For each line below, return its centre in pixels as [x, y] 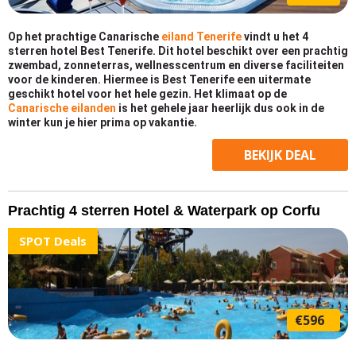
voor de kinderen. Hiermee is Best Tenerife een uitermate [159, 79]
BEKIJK [265, 155]
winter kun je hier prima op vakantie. [103, 122]
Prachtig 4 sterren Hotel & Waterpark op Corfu [164, 211]
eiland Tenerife [203, 37]
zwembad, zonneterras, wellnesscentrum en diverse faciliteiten [176, 65]
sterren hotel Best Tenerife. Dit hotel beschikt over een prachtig [178, 51]
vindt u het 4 [276, 37]
